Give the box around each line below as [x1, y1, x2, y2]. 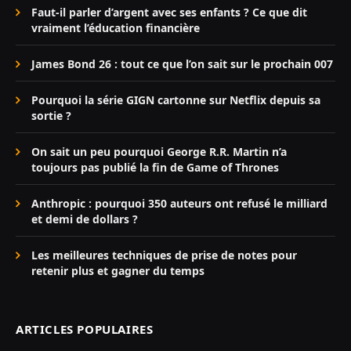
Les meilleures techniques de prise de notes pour [31, 248, 297, 263]
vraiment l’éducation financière [31, 20, 200, 36]
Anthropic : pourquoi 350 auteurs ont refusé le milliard [31, 196, 327, 212]
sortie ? [31, 108, 71, 124]
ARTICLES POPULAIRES [16, 321, 154, 338]
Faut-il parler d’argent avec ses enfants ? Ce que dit [31, 5, 307, 20]
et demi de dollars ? [31, 212, 138, 227]
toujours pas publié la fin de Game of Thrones [31, 160, 279, 175]
